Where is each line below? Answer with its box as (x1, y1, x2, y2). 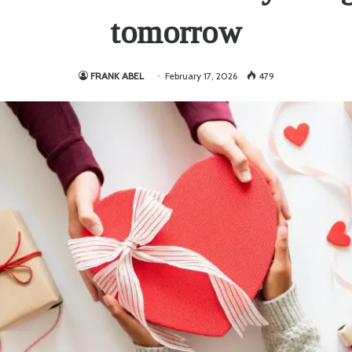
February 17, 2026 (164, 69, 237, 82)
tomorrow (110, 13, 242, 50)
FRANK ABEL (90, 69, 144, 82)
